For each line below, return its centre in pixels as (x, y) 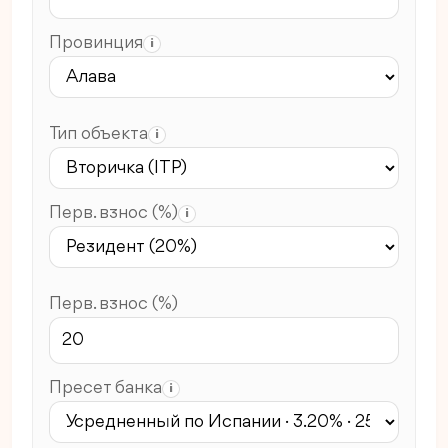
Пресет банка (105, 388)
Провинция (96, 43)
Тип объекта (98, 134)
